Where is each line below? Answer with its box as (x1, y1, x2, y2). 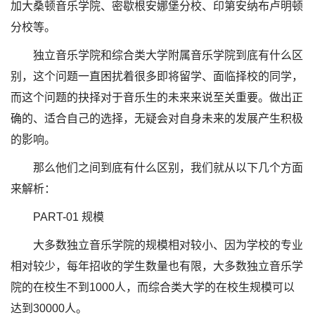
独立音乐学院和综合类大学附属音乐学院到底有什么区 (33, 49, 303, 61)
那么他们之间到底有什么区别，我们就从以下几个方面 (33, 162, 303, 174)
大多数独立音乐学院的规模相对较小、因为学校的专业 (33, 239, 303, 251)
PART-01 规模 (33, 211, 104, 223)
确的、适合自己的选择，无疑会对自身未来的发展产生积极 (11, 112, 303, 124)
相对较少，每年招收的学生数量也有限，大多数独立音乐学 (11, 260, 303, 272)
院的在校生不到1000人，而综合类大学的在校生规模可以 (11, 281, 295, 293)
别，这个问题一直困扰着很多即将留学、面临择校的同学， (11, 70, 303, 82)
